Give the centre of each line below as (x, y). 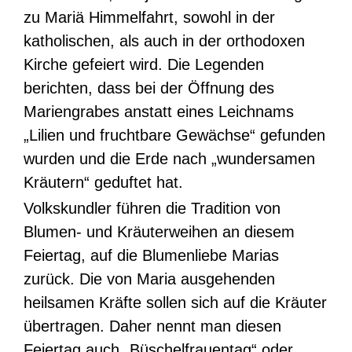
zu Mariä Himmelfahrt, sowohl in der (149, 18)
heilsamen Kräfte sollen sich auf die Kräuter (175, 303)
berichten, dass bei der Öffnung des (149, 88)
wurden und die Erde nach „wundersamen (169, 159)
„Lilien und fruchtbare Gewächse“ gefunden (174, 136)
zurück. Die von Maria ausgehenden (149, 279)
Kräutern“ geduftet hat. (103, 183)
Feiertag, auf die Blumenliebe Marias (151, 256)
